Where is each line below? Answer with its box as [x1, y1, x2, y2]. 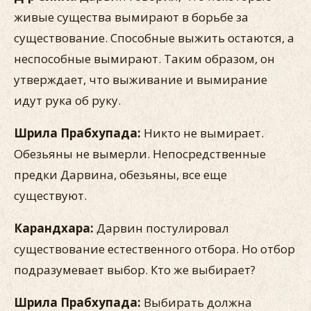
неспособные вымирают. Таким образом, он [14, 51, 275, 67]
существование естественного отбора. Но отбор [14, 241, 295, 257]
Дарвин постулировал [96, 220, 229, 236]
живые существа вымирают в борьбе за [14, 9, 249, 25]
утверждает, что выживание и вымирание [14, 72, 267, 87]
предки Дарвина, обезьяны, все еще [14, 167, 227, 183]
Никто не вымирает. [141, 125, 264, 141]
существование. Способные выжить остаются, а [14, 30, 294, 46]
